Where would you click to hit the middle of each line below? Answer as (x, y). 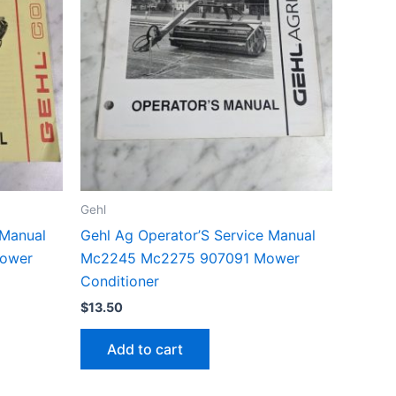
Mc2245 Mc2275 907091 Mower (190, 258)
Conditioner (120, 281)
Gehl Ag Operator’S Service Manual (198, 235)
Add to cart (145, 350)
